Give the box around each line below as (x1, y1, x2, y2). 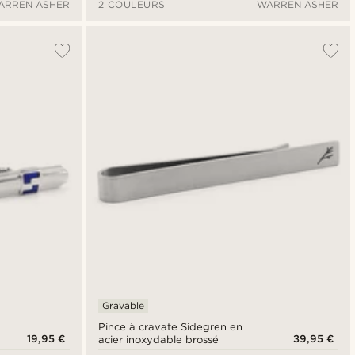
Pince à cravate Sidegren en (97, 321, 243, 334)
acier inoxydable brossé (97, 334, 219, 346)
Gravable (101, 300, 144, 312)
